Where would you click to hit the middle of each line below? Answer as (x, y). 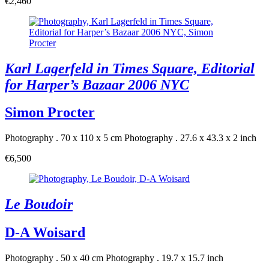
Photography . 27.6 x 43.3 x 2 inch (190, 138)
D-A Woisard (45, 233)
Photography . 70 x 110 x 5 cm (63, 138)
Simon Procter (50, 113)
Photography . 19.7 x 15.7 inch (165, 258)
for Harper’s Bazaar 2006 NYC (97, 84)
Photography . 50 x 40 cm (54, 258)
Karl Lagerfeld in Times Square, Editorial (130, 68)
